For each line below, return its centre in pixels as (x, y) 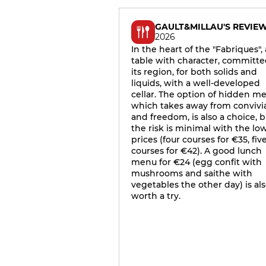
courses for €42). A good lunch (197, 151)
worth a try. (156, 196)
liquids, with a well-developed (196, 83)
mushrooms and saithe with (192, 173)
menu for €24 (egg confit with (197, 162)
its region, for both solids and (194, 72)
